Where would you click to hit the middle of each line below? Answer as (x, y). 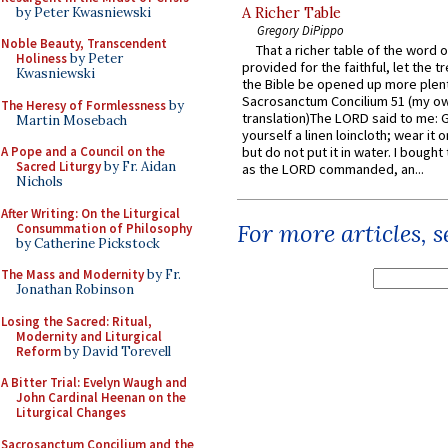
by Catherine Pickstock (88, 243)
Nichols (39, 181)
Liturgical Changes (71, 412)
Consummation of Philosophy (104, 228)
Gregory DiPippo (300, 30)
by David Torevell (116, 351)
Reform (38, 351)
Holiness (41, 58)
